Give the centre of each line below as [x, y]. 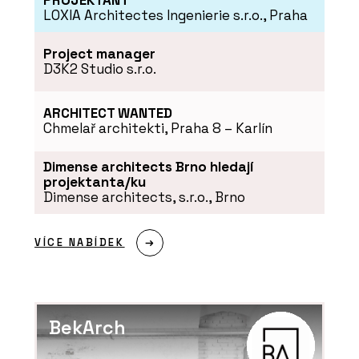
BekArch [88, 328]
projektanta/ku [94, 182]
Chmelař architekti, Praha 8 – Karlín [157, 129]
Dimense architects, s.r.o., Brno [144, 198]
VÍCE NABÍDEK [80, 243]
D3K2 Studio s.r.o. [99, 69]
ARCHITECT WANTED [107, 113]
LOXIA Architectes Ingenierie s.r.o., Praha [175, 16]
